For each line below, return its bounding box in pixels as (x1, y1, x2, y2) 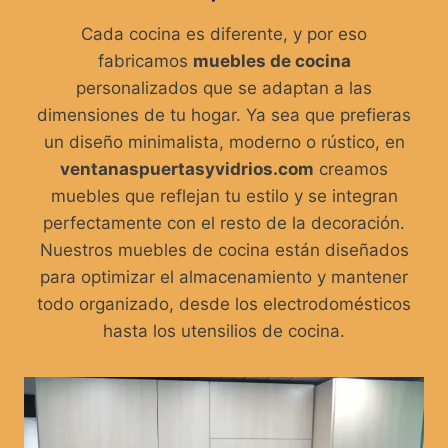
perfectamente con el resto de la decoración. (43, 213, 405, 234)
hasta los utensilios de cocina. (103, 321, 345, 342)
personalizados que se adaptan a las (76, 78, 372, 99)
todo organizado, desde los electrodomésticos (37, 294, 411, 315)
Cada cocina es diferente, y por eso (81, 24, 367, 45)
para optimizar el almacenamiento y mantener (40, 267, 408, 288)
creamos (314, 159, 388, 180)
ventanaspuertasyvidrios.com (60, 159, 314, 180)
